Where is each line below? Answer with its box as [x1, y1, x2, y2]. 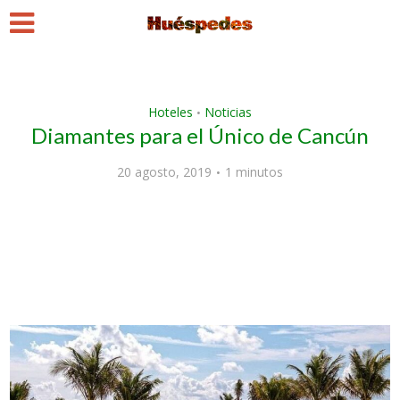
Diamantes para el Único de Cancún [31, 122, 369, 148]
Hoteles [148, 104, 193, 121]
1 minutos [225, 163, 283, 180]
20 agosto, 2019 [117, 163, 212, 180]
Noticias [204, 104, 252, 121]
